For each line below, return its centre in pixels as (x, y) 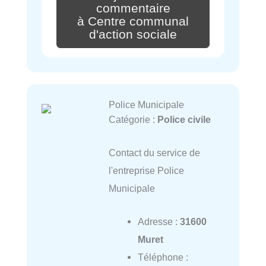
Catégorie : (133, 119)
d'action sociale (133, 34)
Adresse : (159, 222)
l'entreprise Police (146, 171)
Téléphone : (163, 257)
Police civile (184, 119)
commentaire (133, 9)
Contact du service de (154, 153)
